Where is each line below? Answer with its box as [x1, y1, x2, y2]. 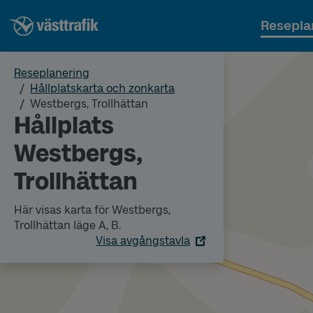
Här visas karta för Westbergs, [14, 203, 170, 217]
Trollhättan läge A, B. [14, 219, 121, 232]
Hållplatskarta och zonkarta [30, 82, 175, 95]
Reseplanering [14, 66, 89, 80]
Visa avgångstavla [96, 234, 190, 247]
